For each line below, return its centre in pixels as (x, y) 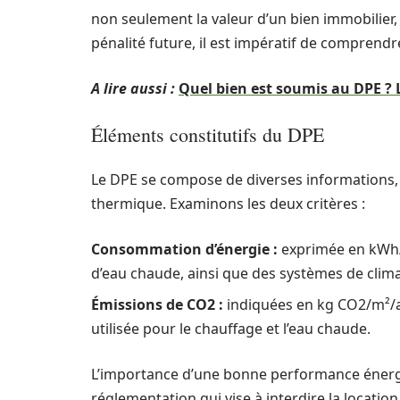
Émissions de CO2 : (157, 304)
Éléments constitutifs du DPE (208, 134)
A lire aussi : (133, 88)
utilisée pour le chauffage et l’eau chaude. (231, 329)
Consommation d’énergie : (184, 249)
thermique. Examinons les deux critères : (228, 204)
